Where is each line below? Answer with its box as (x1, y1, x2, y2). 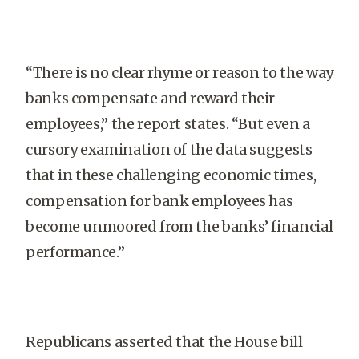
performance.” (26, 243, 125, 261)
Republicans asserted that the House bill (26, 333, 303, 351)
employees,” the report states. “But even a (26, 115, 310, 133)
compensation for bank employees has (26, 192, 293, 210)
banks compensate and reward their (26, 89, 276, 107)
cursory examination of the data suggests (26, 140, 313, 159)
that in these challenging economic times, (26, 166, 317, 184)
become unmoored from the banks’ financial (26, 217, 333, 236)
